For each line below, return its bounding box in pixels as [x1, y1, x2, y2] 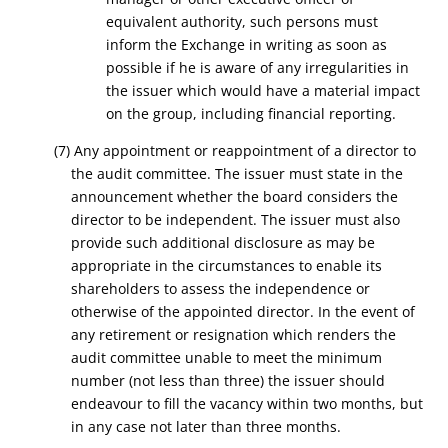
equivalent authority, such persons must [106, 12, 379, 31]
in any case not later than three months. [71, 417, 342, 436]
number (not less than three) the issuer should [71, 371, 386, 390]
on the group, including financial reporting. [106, 104, 397, 123]
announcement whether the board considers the [71, 187, 399, 206]
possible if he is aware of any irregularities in [106, 58, 410, 77]
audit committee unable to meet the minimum [71, 348, 383, 367]
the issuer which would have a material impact [106, 81, 421, 100]
